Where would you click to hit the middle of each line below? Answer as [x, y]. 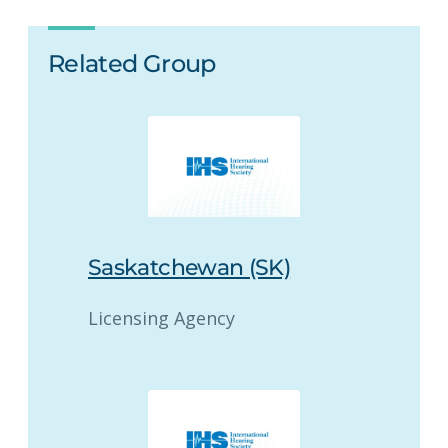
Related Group [132, 63]
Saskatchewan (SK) [189, 268]
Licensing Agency [161, 318]
